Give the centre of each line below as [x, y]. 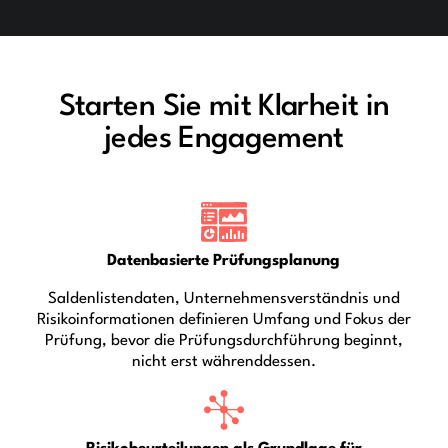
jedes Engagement [224, 139]
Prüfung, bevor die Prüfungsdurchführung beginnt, [223, 340]
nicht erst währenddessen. [223, 361]
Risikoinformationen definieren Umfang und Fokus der [223, 319]
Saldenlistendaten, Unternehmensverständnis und [223, 298]
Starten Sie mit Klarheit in [224, 107]
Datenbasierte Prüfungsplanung [224, 260]
